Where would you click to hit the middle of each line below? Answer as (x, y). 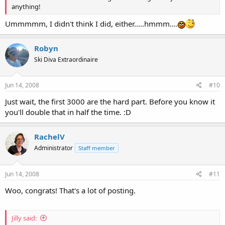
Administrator (53, 148)
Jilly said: (24, 218)
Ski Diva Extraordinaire (66, 59)
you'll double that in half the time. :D (68, 112)
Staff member (97, 148)
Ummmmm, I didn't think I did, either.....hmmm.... (91, 23)
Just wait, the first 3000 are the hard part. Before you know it (110, 101)
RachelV (49, 137)
